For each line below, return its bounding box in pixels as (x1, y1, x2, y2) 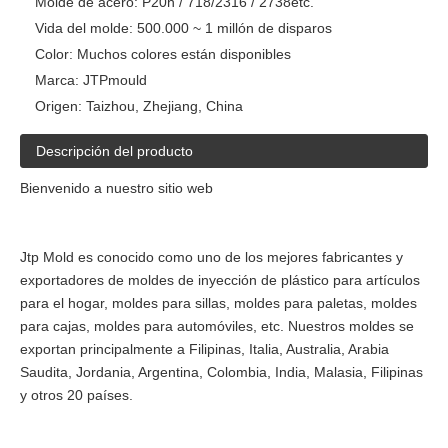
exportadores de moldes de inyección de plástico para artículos (20, 272, 420, 289)
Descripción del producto (36, 143, 193, 160)
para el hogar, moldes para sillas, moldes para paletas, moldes (20, 295, 417, 312)
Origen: (35, 98, 82, 115)
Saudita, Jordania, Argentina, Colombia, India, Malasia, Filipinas (20, 364, 423, 381)
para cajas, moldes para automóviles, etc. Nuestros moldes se (20, 318, 414, 335)
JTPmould (79, 72, 147, 89)
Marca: (35, 72, 79, 89)
